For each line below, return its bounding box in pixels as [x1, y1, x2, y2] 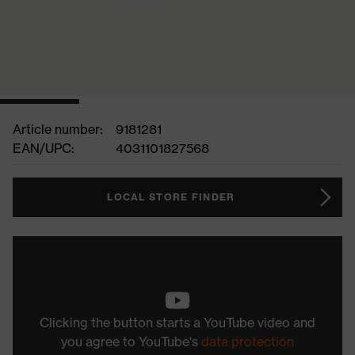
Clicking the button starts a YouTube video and [40, 315, 315, 330]
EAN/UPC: [13, 140, 74, 156]
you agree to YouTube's [61, 334, 201, 349]
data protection [201, 334, 294, 349]
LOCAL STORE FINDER [107, 191, 235, 203]
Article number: [13, 121, 103, 137]
